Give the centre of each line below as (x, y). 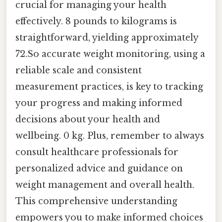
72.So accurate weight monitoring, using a (110, 54)
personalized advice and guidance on (99, 169)
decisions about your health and (88, 120)
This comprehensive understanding (96, 201)
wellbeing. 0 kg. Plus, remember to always (110, 136)
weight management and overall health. (105, 185)
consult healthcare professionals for (97, 152)
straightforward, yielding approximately (107, 38)
